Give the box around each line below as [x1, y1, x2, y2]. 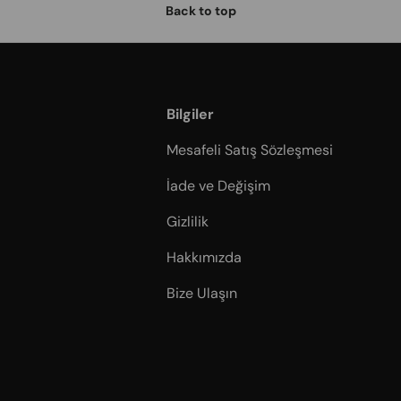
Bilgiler [166, 104, 214, 124]
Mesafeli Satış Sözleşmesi [166, 140, 333, 159]
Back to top [165, 2, 236, 19]
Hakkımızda [166, 247, 242, 267]
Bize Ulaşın [166, 283, 237, 303]
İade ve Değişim [166, 175, 270, 195]
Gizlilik [166, 211, 209, 231]
